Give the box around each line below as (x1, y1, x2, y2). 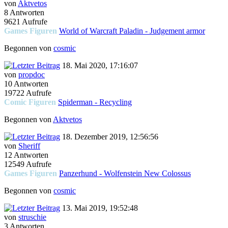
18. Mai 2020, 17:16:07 (60, 61, 138, 70)
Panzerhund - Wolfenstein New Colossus (59, 169, 191, 178)
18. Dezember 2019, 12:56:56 (60, 132, 158, 141)
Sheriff (18, 141, 40, 151)
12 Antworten (4, 151, 48, 160)
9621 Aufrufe (4, 17, 47, 26)
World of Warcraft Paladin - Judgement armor (59, 26, 205, 36)
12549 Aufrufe (4, 160, 51, 169)
